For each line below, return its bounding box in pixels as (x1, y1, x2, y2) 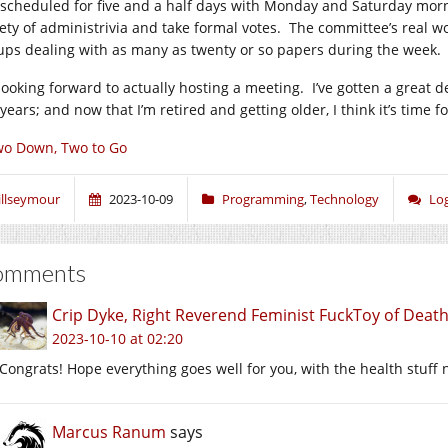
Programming (222, 190, 304, 208)
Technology (310, 190, 379, 208)
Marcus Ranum (52, 421, 166, 443)
